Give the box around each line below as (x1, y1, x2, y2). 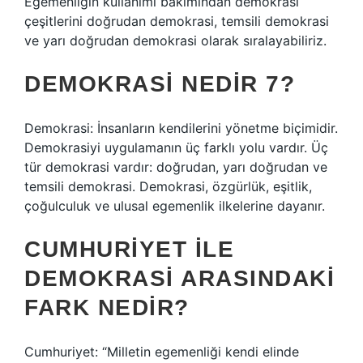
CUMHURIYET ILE (24, 237, 234, 262)
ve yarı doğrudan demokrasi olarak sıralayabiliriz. (24, 32, 327, 49)
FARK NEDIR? (24, 295, 190, 320)
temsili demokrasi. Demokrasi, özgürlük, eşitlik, (24, 178, 312, 194)
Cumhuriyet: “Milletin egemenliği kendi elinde (24, 344, 299, 360)
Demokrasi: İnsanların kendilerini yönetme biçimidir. (24, 120, 338, 136)
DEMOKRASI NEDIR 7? (24, 71, 295, 96)
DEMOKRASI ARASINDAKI (24, 266, 335, 291)
